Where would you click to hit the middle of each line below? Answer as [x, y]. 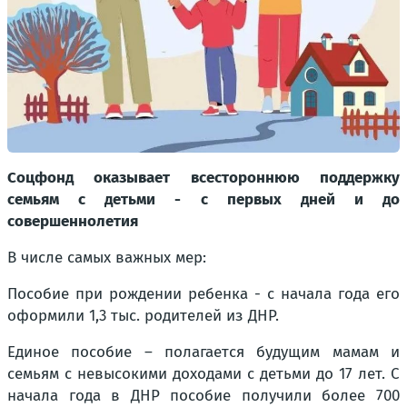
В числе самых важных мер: [107, 258]
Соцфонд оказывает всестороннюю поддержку [203, 178]
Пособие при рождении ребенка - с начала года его [203, 294]
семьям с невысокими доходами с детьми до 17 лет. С [203, 374]
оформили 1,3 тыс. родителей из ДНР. [143, 316]
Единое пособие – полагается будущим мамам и [203, 352]
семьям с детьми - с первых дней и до [203, 200]
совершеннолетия [73, 222]
